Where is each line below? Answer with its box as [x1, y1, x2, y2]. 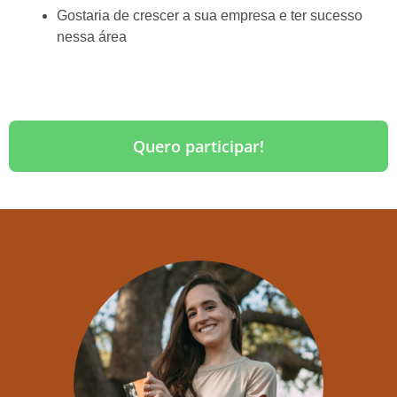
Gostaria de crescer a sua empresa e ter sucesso [57, 7, 362, 23]
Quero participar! [133, 135, 264, 157]
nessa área [57, 28, 127, 44]
